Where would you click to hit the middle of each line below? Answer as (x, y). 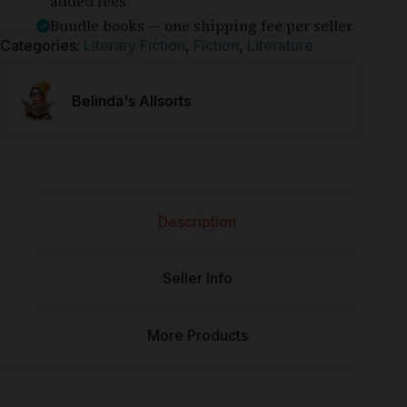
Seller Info (197, 278)
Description (198, 221)
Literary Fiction (134, 46)
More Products (197, 336)
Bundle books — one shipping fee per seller (201, 26)
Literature (280, 46)
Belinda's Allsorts (131, 101)
